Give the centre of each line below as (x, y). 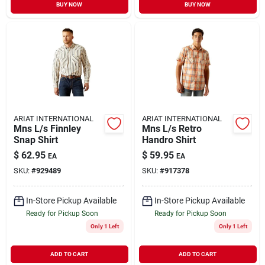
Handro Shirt (169, 140)
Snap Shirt (35, 140)
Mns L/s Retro (172, 128)
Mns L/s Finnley (47, 128)
